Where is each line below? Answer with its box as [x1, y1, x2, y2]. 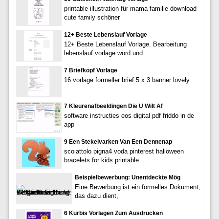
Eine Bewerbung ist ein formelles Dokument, [74, 183, 200, 191]
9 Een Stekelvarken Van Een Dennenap [64, 138, 172, 146]
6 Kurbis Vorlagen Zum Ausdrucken [64, 210, 163, 217]
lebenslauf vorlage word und [64, 49, 143, 57]
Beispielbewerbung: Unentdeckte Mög [74, 174, 180, 181]
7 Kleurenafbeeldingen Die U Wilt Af [64, 103, 163, 110]
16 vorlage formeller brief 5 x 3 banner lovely [64, 76, 190, 84]
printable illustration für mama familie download [64, 5, 197, 13]
